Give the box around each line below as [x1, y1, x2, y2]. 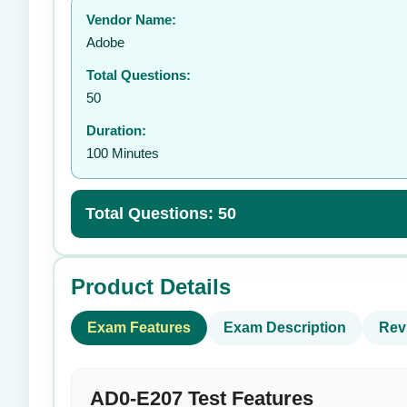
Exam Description [223, 320, 346, 335]
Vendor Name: [86, 12, 176, 27]
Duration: [86, 123, 146, 138]
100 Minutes [86, 145, 159, 161]
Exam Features [87, 320, 191, 335]
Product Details [71, 274, 231, 299]
